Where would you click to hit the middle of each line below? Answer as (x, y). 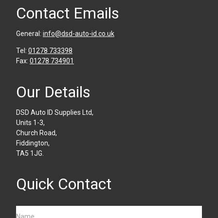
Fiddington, (33, 143)
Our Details (53, 92)
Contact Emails (67, 13)
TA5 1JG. (30, 153)
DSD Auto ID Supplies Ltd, (54, 112)
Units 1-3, (30, 122)
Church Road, (36, 133)
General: (29, 34)
